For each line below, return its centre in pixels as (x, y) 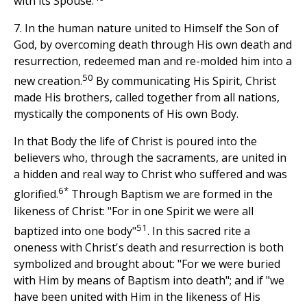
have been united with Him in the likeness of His (137, 297)
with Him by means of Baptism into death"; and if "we (149, 281)
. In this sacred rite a (199, 231)
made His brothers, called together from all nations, (147, 98)
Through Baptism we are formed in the (171, 194)
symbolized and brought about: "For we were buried (147, 264)
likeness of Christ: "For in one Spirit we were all (134, 211)
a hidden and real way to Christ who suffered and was (150, 174)
